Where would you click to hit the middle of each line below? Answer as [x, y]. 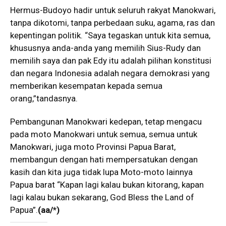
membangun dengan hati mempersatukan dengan [104, 160]
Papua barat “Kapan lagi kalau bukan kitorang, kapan [107, 185]
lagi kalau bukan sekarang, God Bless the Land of [102, 197]
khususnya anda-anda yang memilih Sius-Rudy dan [105, 48]
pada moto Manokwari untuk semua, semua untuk [104, 134]
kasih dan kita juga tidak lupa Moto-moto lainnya [101, 172]
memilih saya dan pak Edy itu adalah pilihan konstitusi [111, 61]
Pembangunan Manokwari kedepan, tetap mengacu [106, 122]
